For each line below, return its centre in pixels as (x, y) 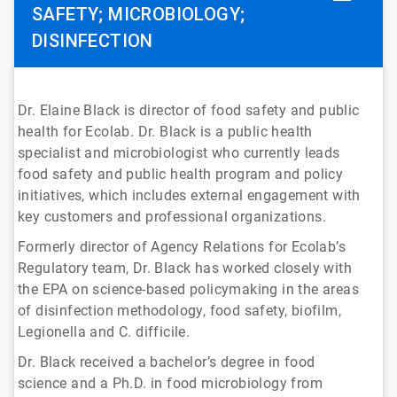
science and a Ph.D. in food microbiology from (170, 383)
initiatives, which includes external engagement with (189, 195)
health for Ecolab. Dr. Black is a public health (165, 131)
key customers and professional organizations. (172, 216)
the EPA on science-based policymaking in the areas (188, 289)
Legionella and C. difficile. (104, 331)
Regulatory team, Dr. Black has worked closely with (185, 268)
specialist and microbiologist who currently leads (179, 152)
